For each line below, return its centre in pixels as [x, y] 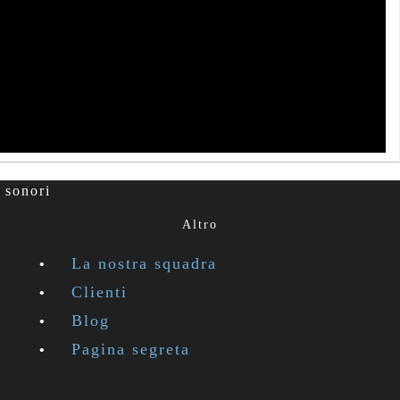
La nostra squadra [144, 264]
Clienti [100, 292]
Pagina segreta [131, 350]
